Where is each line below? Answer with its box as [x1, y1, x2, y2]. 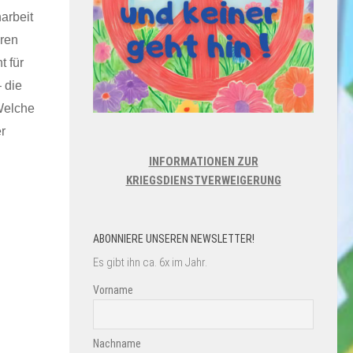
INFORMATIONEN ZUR [148, 154, 258, 169]
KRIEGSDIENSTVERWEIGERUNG [125, 173, 281, 188]
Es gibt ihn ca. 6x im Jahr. [93, 255, 207, 270]
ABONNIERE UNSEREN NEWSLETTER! [93, 232, 255, 246]
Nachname [93, 337, 141, 351]
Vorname [93, 284, 133, 297]
